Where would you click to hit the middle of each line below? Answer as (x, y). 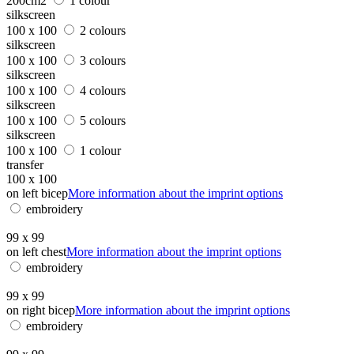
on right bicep (41, 310)
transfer (25, 164)
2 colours (103, 30)
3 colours (103, 60)
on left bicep (37, 193)
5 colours (103, 120)
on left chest (36, 251)
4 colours (103, 90)
